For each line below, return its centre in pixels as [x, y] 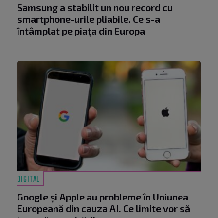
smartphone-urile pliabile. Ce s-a [89, 19]
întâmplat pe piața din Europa [81, 30]
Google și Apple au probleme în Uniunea [103, 196]
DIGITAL [28, 179]
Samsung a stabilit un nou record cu [95, 7]
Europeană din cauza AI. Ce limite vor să [104, 208]
